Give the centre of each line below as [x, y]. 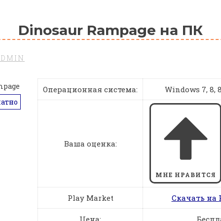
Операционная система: [90, 89]
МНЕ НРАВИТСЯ [185, 175]
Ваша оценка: [90, 143]
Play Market [90, 198]
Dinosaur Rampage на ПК [110, 30]
